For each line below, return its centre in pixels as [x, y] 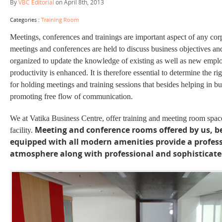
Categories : [26, 19]
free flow [58, 96]
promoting [27, 96]
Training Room [60, 19]
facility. [22, 130]
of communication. [103, 96]
